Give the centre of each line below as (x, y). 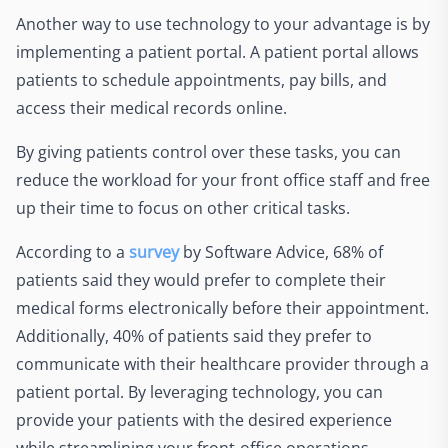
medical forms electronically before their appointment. (222, 308)
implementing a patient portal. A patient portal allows (217, 52)
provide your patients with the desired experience (204, 420)
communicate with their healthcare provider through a (222, 364)
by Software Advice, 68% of (281, 252)
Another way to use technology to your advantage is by (223, 24)
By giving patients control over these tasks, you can (208, 152)
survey (154, 252)
